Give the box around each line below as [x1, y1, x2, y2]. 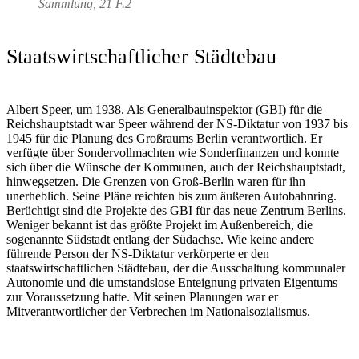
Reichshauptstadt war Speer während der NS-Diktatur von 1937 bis [6, 117, 348, 131]
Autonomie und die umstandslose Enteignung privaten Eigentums [6, 276, 337, 290]
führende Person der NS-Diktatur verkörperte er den [6, 247, 269, 261]
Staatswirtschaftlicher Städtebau [6, 45, 276, 69]
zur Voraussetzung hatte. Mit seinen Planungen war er [6, 290, 278, 305]
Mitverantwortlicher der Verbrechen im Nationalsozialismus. [6, 305, 310, 319]
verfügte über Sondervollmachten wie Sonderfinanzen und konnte [6, 146, 339, 160]
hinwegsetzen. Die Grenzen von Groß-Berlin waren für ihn [6, 175, 305, 189]
